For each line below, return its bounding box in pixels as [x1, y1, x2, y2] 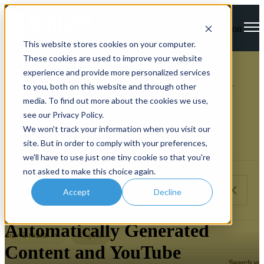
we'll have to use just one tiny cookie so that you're [22, 151, 210, 162]
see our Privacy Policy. [22, 109, 104, 120]
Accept [63, 186, 91, 197]
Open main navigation [159, 23, 242, 34]
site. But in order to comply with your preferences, [22, 137, 207, 148]
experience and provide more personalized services [22, 67, 210, 77]
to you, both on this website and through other [22, 81, 196, 91]
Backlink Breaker [5, 197, 70, 207]
